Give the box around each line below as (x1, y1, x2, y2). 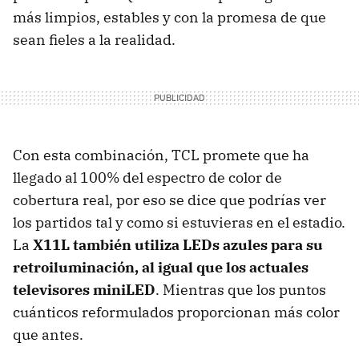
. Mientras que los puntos (155, 280, 326, 300)
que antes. (13, 325, 87, 345)
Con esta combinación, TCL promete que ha (13, 146, 309, 165)
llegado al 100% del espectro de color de (13, 168, 282, 188)
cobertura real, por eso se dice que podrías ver (13, 191, 326, 210)
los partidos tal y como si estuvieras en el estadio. (13, 213, 345, 232)
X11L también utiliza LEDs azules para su (33, 236, 323, 255)
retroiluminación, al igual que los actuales (13, 258, 309, 277)
